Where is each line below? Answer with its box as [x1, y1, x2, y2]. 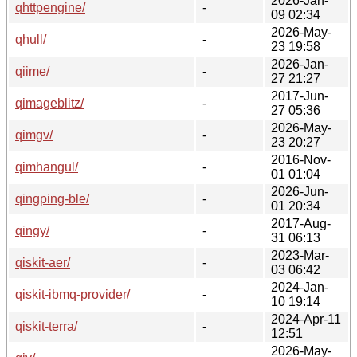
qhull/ [15, 32, 46, 46]
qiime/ [15, 64, 49, 78]
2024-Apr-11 [271, 312, 341, 326]
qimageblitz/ [15, 96, 84, 110]
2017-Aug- [271, 216, 331, 230]
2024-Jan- [271, 280, 328, 294]
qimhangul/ [15, 159, 78, 174]
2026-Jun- [271, 184, 328, 198]
